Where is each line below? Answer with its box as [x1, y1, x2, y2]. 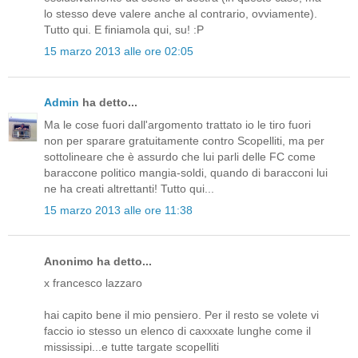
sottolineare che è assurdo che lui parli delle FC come [44, 149, 316, 163]
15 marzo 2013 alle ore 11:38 [44, 203, 193, 217]
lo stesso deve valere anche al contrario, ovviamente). [44, 7, 317, 21]
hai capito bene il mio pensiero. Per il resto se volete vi [44, 308, 319, 322]
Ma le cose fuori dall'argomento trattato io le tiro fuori [44, 117, 311, 131]
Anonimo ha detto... [44, 254, 152, 268]
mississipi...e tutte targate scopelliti [44, 340, 219, 354]
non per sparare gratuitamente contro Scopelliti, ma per [44, 133, 324, 147]
